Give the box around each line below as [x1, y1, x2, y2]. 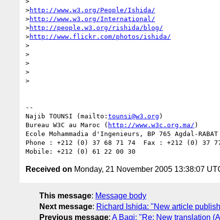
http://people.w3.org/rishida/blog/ [29, 24, 163, 31]
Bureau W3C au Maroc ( [26, 121, 108, 129]
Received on [26, 165, 72, 173]
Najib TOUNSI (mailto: [26, 112, 108, 120]
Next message [39, 202, 92, 211]
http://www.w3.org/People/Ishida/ [29, 6, 155, 14]
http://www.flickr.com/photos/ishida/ [29, 32, 171, 40]
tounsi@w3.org [108, 112, 159, 120]
